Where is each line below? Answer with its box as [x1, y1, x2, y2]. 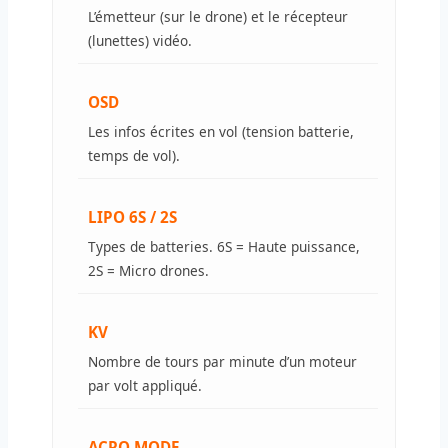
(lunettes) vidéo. [88, 30, 192, 50]
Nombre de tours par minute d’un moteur [88, 351, 357, 371]
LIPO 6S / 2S [88, 206, 177, 227]
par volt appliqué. [88, 375, 202, 395]
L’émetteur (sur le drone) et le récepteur [88, 6, 348, 26]
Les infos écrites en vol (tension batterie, [88, 121, 354, 141]
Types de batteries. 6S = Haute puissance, [88, 236, 360, 256]
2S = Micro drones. [88, 260, 209, 280]
